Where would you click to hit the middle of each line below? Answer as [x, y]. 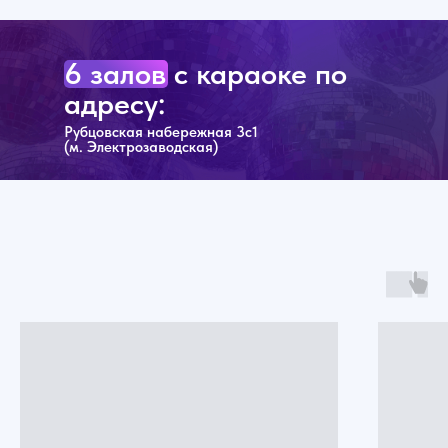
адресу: [114, 103]
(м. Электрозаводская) [141, 147]
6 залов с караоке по [205, 73]
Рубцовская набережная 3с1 [161, 132]
